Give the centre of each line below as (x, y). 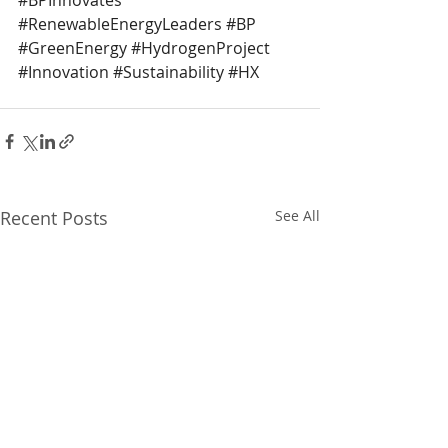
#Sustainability (168, 71)
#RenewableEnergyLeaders (120, 23)
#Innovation (63, 71)
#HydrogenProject (200, 47)
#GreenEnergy (72, 47)
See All (297, 215)
